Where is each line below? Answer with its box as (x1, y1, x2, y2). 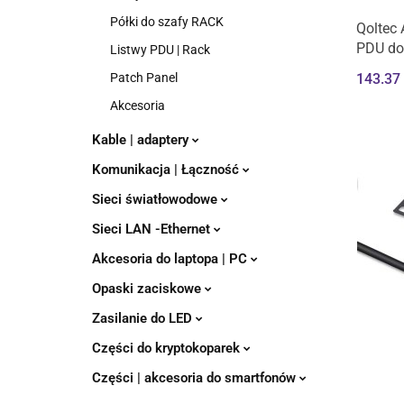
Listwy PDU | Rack (110, 42, 210, 57)
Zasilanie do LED (92, 310, 196, 326)
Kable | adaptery (92, 132, 192, 148)
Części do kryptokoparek (92, 340, 243, 356)
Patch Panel (110, 70, 178, 85)
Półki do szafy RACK (110, 14, 224, 29)
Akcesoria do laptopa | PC (92, 251, 251, 267)
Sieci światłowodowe (92, 191, 221, 207)
